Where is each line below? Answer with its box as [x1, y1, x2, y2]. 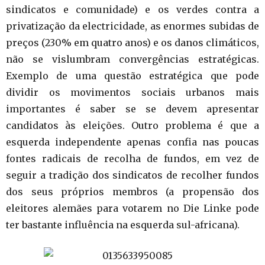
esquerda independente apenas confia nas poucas [6, 136, 259, 148]
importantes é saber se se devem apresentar [6, 103, 259, 115]
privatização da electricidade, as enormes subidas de [6, 20, 259, 32]
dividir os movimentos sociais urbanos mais [6, 86, 259, 98]
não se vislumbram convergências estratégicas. [6, 53, 259, 65]
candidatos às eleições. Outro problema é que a [6, 119, 259, 131]
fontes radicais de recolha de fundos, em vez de [6, 153, 259, 164]
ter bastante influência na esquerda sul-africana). [6, 219, 240, 231]
